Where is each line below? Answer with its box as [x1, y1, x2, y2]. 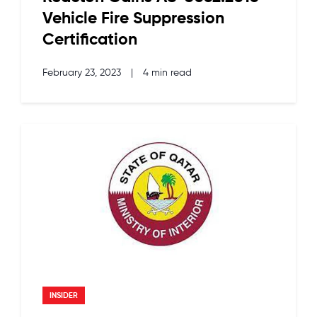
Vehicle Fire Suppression [42, 10, 224, 27]
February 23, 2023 [42, 67, 124, 78]
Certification [42, 31, 137, 48]
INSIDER [50, 291, 78, 299]
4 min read [143, 67, 192, 78]
